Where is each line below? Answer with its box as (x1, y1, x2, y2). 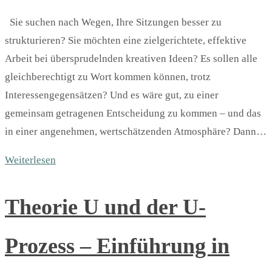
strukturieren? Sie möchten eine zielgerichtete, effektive (5, 35, 246, 47)
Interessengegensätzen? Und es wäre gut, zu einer (5, 89, 219, 101)
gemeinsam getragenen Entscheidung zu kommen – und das (5, 107, 261, 120)
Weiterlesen (5, 154, 56, 166)
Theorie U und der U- (5, 194, 206, 219)
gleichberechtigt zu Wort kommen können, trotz (5, 71, 211, 83)
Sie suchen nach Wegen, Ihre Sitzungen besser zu (5, 16, 222, 29)
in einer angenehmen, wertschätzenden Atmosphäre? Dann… (5, 126, 267, 138)
